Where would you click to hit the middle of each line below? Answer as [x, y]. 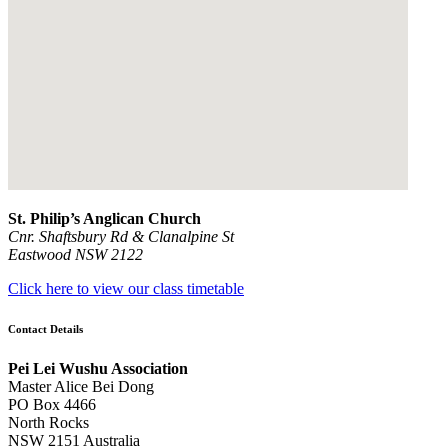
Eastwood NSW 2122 [75, 254]
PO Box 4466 [52, 404]
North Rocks [48, 422]
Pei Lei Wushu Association [98, 368]
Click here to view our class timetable [126, 288]
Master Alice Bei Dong [81, 386]
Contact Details [45, 328]
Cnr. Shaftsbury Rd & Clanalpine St [121, 236]
